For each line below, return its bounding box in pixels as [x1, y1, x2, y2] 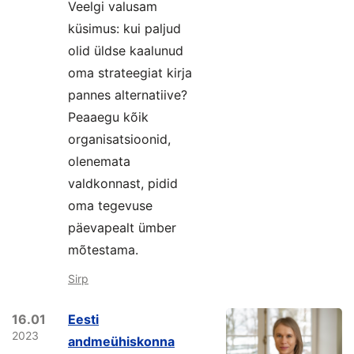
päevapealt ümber [68, 220, 176, 235]
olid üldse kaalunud [68, 43, 183, 58]
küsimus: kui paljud [68, 21, 181, 36]
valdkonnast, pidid [68, 175, 178, 191]
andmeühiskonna [68, 333, 175, 349]
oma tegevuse [68, 198, 153, 213]
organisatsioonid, [68, 131, 171, 147]
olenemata [68, 153, 130, 169]
